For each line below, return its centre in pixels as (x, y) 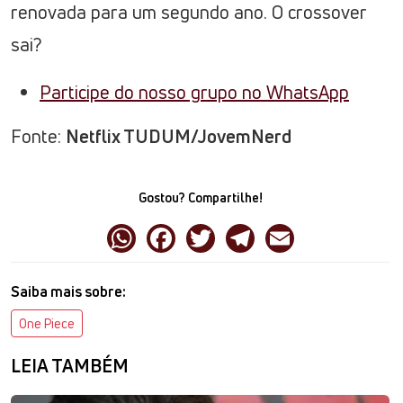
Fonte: (38, 137)
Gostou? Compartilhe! (200, 198)
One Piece (47, 324)
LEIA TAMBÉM (70, 366)
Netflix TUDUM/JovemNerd (179, 137)
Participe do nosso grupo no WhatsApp (194, 93)
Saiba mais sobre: (68, 292)
